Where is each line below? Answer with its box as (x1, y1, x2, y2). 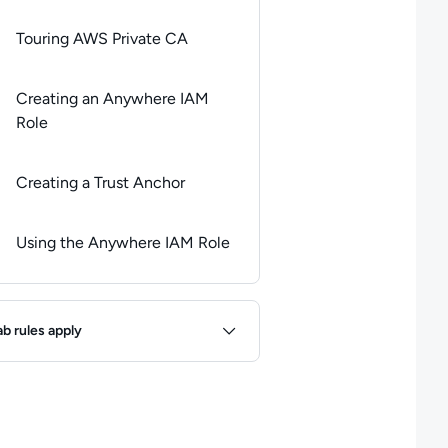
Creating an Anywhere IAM (15, 89, 209, 108)
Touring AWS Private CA (15, 29, 188, 48)
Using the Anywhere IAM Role (15, 233, 230, 252)
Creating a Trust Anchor (15, 173, 185, 192)
